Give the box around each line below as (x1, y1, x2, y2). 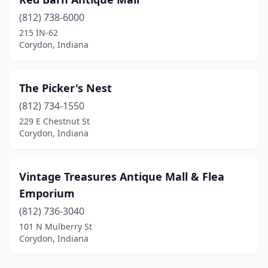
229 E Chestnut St (19, 115, 90, 127)
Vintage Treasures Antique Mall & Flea (19, 169, 224, 184)
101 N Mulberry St (19, 221, 92, 232)
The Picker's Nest (19, 81, 112, 95)
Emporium (19, 186, 75, 200)
